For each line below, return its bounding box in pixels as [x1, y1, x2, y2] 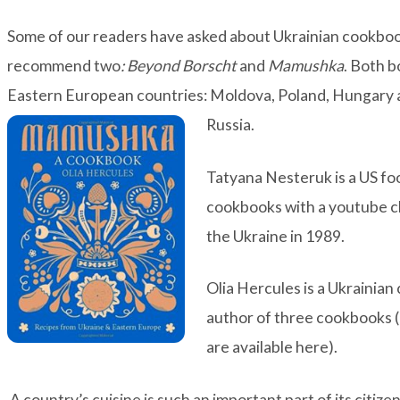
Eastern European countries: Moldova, [7, 86, 275, 105]
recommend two [7, 56, 121, 76]
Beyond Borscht [127, 56, 237, 76]
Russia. [206, 115, 254, 135]
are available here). [206, 337, 337, 357]
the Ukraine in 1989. [206, 226, 345, 246]
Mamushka [268, 56, 344, 76]
